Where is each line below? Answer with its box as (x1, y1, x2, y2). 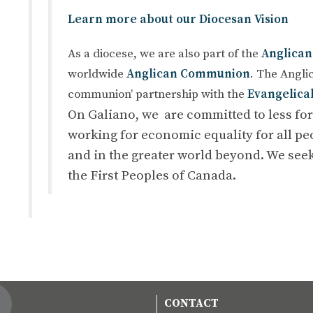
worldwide (67, 66, 124, 82)
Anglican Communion (126, 66, 250, 82)
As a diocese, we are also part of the (67, 46, 259, 62)
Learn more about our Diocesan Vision (67, 12, 289, 28)
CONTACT (164, 296, 219, 311)
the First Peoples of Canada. (67, 168, 236, 184)
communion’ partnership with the (67, 87, 245, 103)
